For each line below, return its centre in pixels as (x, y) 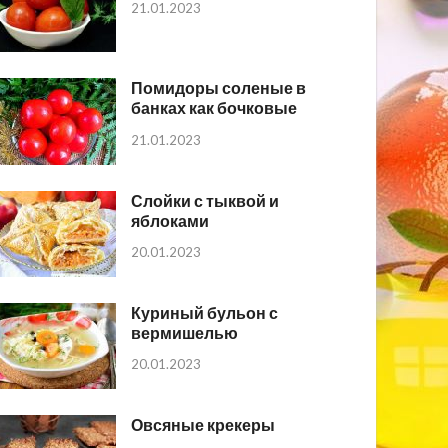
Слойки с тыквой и (205, 200)
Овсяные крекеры (203, 424)
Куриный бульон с (205, 312)
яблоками (170, 220)
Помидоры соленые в (219, 88)
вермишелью (185, 332)
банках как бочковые (214, 108)
